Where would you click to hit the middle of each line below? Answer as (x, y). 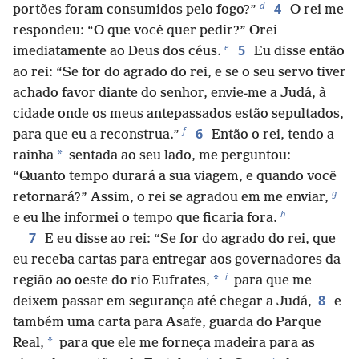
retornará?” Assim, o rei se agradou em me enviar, (171, 197)
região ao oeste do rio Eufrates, (111, 280)
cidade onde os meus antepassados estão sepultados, (178, 114)
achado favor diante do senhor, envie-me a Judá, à (169, 93)
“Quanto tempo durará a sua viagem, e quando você (175, 176)
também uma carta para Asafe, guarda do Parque (167, 322)
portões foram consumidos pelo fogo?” (135, 10)
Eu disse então (298, 51)
